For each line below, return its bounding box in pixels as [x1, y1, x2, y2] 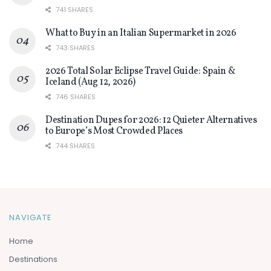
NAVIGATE [9, 211, 52, 223]
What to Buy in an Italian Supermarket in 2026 [45, 26, 237, 40]
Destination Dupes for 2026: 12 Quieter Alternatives [45, 113, 257, 127]
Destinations [9, 253, 57, 265]
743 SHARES [54, 42, 95, 53]
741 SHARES [54, 4, 93, 15]
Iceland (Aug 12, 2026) [45, 75, 135, 89]
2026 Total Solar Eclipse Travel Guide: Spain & [45, 64, 235, 78]
